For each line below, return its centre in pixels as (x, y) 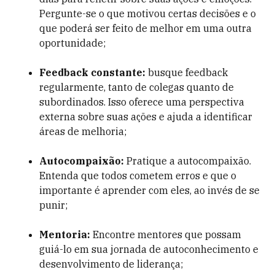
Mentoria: (66, 234)
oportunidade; (72, 43)
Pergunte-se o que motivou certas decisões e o (148, 14)
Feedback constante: (92, 72)
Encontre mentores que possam (167, 234)
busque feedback (187, 72)
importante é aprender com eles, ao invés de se (149, 190)
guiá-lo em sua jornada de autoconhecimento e (149, 249)
